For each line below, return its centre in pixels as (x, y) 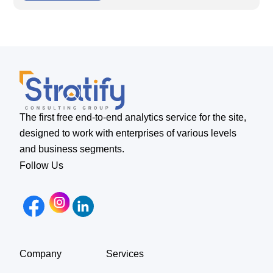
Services (125, 254)
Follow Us (42, 166)
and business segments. (72, 149)
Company (41, 254)
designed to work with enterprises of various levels (128, 133)
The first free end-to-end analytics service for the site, (133, 118)
